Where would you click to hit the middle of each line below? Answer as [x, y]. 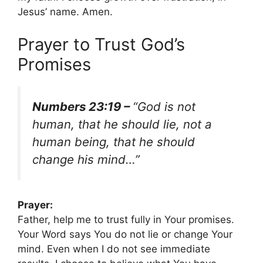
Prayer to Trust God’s [101, 44]
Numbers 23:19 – [82, 106]
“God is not [164, 106]
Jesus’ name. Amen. [65, 12]
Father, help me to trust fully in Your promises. [126, 220]
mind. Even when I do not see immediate [114, 249]
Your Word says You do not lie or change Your [125, 235]
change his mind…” [86, 159]
